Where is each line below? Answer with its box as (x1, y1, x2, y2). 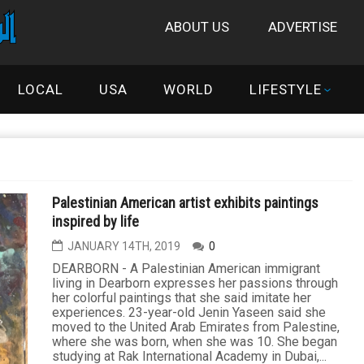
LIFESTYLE (249, 81, 323, 97)
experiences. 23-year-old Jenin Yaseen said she (52, 305, 326, 320)
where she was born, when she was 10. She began (52, 334, 337, 349)
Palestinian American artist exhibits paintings (52, 194, 318, 211)
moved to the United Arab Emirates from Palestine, (52, 319, 340, 335)
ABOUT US (165, 19, 229, 35)
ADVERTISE (268, 19, 337, 35)
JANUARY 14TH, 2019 (67, 240, 180, 253)
